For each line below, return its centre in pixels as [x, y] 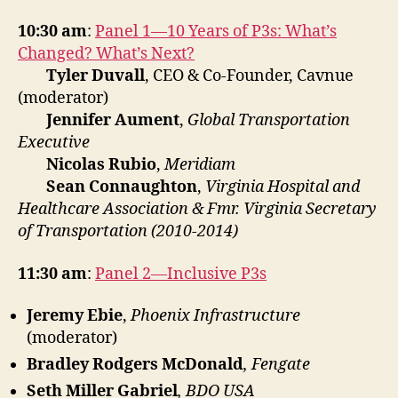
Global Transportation [269, 120]
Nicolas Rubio [87, 165]
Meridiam [200, 165]
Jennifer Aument [99, 120]
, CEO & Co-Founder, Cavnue [249, 76]
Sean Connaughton [122, 187]
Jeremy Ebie [75, 316]
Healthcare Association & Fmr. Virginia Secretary [197, 209]
